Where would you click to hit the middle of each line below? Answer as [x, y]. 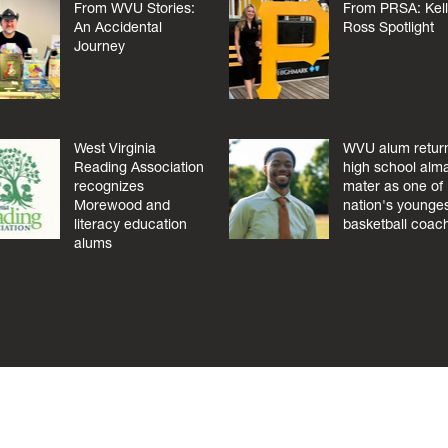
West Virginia [114, 147]
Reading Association [138, 166]
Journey [99, 46]
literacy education [130, 223]
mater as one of [393, 185]
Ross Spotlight [389, 27]
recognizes [108, 185]
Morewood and [121, 204]
